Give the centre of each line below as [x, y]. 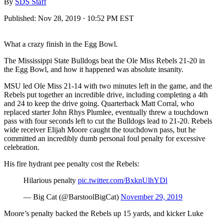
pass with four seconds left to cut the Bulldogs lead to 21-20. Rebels [108, 121]
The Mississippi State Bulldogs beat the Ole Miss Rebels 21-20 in [104, 60]
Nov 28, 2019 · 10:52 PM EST [86, 18]
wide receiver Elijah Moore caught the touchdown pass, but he [100, 129]
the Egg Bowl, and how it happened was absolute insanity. [94, 69]
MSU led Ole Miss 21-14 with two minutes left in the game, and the [108, 86]
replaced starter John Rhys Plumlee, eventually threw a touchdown [106, 112]
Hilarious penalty [51, 180]
